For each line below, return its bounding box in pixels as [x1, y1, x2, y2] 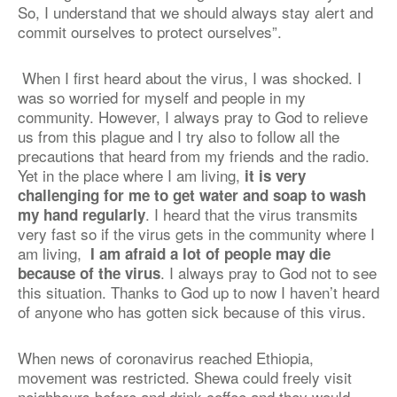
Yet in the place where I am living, [18, 164, 240, 186]
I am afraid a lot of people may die [90, 243, 331, 264]
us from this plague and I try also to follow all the [18, 125, 339, 147]
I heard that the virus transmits [150, 203, 358, 225]
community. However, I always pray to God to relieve [18, 105, 368, 128]
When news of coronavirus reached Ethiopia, [18, 346, 314, 369]
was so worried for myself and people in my [18, 86, 306, 108]
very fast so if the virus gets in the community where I [18, 222, 375, 245]
